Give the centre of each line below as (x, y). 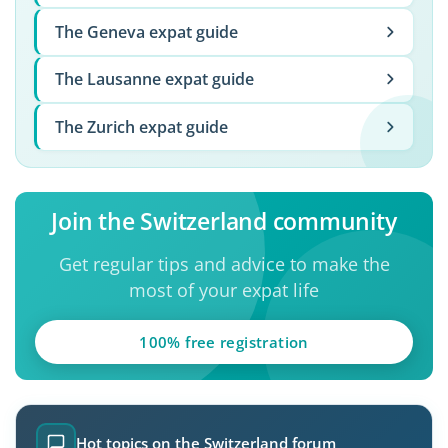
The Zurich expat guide (141, 126)
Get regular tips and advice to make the (224, 263)
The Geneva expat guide (146, 31)
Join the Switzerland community (224, 220)
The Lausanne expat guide (154, 79)
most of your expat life (224, 289)
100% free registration (224, 341)
